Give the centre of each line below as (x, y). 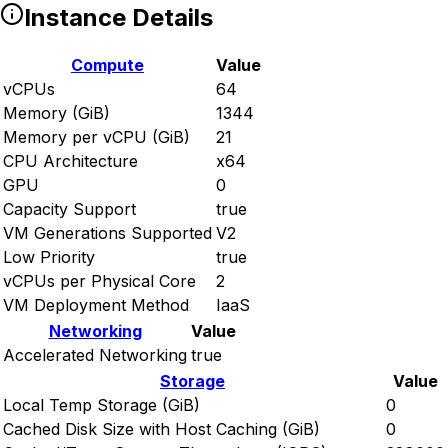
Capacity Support (69, 209)
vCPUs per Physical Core (99, 281)
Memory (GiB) (56, 113)
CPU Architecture (70, 161)
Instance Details (118, 18)
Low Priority (49, 257)
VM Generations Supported (107, 233)
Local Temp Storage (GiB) (101, 405)
